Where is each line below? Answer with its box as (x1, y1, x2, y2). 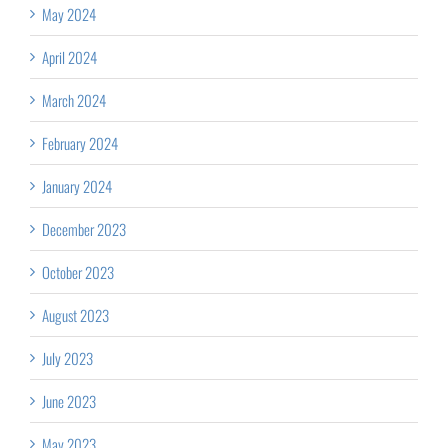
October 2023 (42, 260, 114, 283)
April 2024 (42, 45, 97, 68)
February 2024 (42, 131, 118, 154)
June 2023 (42, 389, 96, 412)
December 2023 (42, 217, 126, 240)
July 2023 (42, 346, 93, 369)
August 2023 (42, 303, 109, 326)
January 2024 (42, 174, 112, 197)
